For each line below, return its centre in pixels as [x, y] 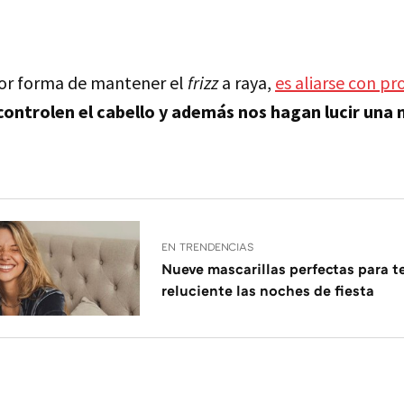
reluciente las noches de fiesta [268, 290]
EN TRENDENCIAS [208, 246]
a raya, [247, 83]
